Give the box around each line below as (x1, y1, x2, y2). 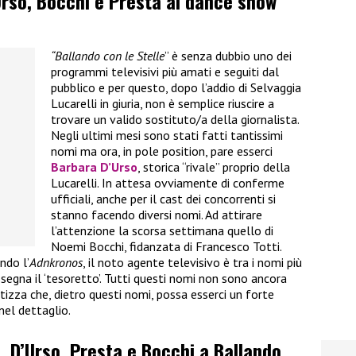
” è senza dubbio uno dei (164, 48, 292, 64)
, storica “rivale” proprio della (137, 159, 290, 176)
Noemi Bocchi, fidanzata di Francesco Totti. (51, 238, 281, 255)
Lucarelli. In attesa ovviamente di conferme (51, 175, 284, 192)
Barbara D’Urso (51, 159, 137, 176)
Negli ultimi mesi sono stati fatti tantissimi (51, 127, 283, 144)
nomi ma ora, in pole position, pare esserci (51, 143, 273, 160)
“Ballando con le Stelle (51, 48, 164, 64)
